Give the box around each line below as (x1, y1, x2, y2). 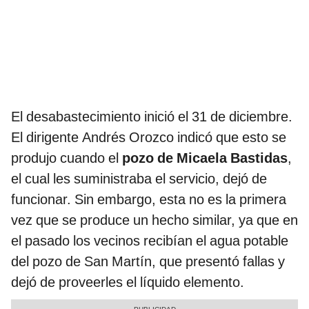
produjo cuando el (11, 150, 122, 166)
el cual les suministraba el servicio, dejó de (11, 170, 267, 187)
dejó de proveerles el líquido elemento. (11, 274, 244, 290)
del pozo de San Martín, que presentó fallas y (11, 253, 285, 270)
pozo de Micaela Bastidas (122, 150, 288, 166)
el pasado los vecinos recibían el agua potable (11, 232, 288, 249)
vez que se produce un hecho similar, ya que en (11, 212, 298, 228)
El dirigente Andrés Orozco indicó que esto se (11, 129, 286, 146)
